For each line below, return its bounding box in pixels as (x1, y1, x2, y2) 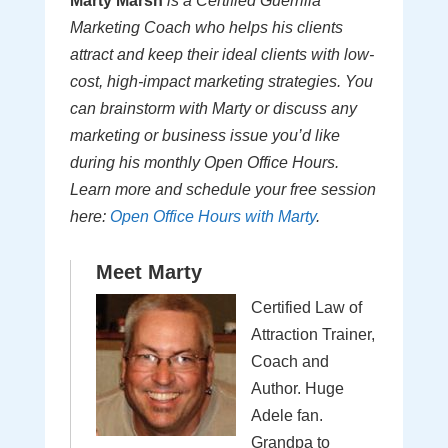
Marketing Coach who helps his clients (69, 19, 343, 36)
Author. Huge (250, 380, 344, 397)
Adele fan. (250, 407, 323, 424)
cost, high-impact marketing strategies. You (69, 73, 373, 90)
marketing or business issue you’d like (69, 127, 340, 144)
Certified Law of (250, 299, 362, 316)
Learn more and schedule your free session (69, 181, 376, 198)
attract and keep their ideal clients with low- (69, 46, 374, 63)
